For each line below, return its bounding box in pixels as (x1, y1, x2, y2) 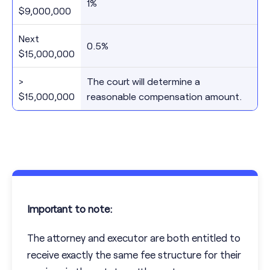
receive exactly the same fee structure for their (27, 248, 241, 261)
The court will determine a (87, 75, 200, 87)
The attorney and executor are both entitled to (27, 231, 240, 244)
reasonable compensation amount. (87, 90, 242, 102)
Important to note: (27, 202, 112, 215)
